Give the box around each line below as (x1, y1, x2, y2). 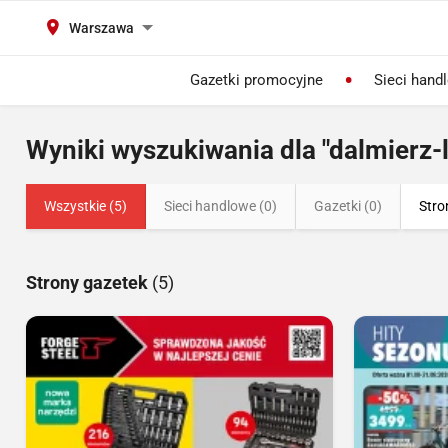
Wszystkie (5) (44, 198, 127, 214)
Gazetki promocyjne (189, 71, 323, 89)
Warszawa (69, 20, 134, 36)
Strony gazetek (26, 272, 152, 293)
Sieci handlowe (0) (164, 198, 277, 214)
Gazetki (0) (314, 198, 382, 214)
